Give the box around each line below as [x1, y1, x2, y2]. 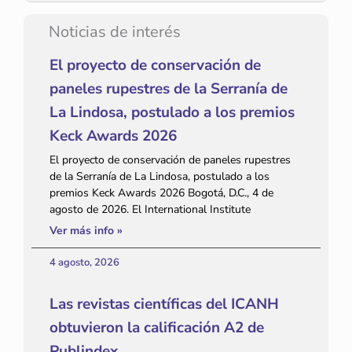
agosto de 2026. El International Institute [49, 201, 251, 217]
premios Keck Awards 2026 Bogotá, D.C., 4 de [49, 185, 273, 200]
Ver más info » [49, 222, 123, 238]
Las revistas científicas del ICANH [49, 293, 279, 314]
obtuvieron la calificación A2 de [49, 317, 264, 338]
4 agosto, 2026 [49, 255, 119, 269]
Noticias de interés [49, 20, 181, 42]
